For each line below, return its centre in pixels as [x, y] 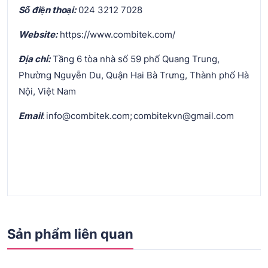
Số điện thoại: [47, 10]
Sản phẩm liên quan [70, 234]
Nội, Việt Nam [47, 91]
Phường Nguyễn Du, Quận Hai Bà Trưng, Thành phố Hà [134, 75]
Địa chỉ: [34, 59]
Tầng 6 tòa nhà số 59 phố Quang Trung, [135, 59]
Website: [38, 34]
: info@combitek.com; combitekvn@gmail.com [142, 115]
